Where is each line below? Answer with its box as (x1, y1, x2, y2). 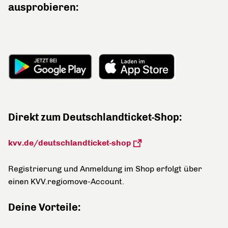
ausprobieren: (8, 1, 79, 13)
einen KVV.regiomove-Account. (8, 177, 124, 186)
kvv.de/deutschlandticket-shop (8, 138, 131, 148)
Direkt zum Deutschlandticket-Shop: (8, 111, 182, 123)
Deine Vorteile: (8, 201, 81, 213)
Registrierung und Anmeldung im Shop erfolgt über (8, 164, 202, 174)
